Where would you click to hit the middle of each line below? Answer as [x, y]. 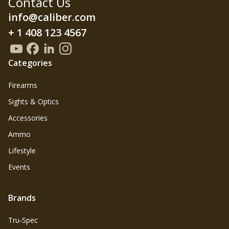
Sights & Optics [33, 101]
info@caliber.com [52, 17]
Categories [30, 63]
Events [19, 167]
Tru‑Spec [23, 220]
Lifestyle [22, 151]
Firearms [23, 85]
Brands [22, 198]
